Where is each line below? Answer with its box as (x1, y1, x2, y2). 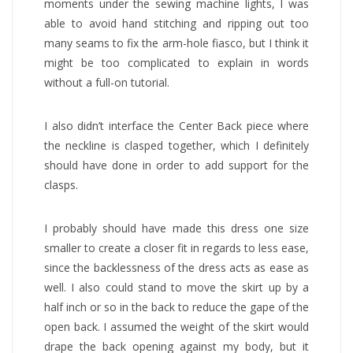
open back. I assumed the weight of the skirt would (44, 318, 309, 334)
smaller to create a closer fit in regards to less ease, (44, 240, 309, 255)
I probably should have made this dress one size (44, 220, 309, 236)
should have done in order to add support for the (44, 157, 309, 173)
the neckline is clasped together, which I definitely (44, 137, 309, 153)
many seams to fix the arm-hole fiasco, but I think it (44, 35, 309, 50)
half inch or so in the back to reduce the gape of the (44, 299, 309, 314)
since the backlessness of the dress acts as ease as (44, 259, 309, 275)
